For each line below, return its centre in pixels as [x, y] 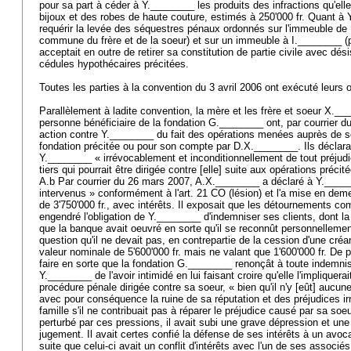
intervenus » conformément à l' [109, 193]
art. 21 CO [202, 193]
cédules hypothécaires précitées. [116, 64]
